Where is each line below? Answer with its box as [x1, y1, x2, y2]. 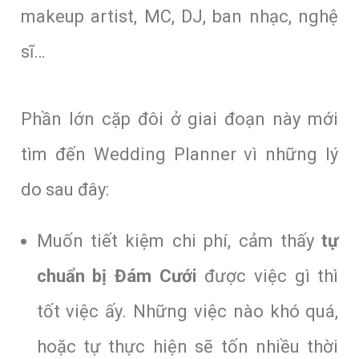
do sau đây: [20, 179, 113, 200]
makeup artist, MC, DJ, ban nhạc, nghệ [20, 6, 339, 26]
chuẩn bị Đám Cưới [36, 265, 197, 286]
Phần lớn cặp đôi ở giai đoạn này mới [20, 108, 339, 129]
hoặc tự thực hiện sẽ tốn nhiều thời [36, 336, 339, 357]
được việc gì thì [196, 265, 339, 286]
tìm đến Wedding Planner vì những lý [20, 143, 339, 164]
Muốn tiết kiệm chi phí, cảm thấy [36, 230, 322, 251]
